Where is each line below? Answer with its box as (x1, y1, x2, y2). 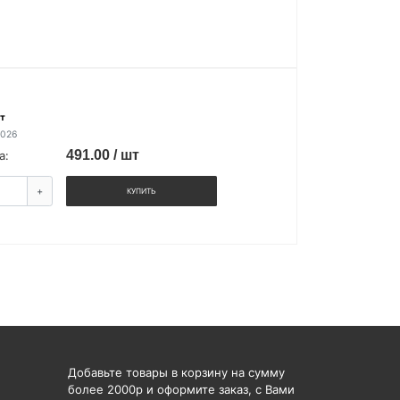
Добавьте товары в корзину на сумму (68, 364, 285, 379)
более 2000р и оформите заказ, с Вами (68, 381, 295, 396)
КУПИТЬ (127, 187, 156, 196)
